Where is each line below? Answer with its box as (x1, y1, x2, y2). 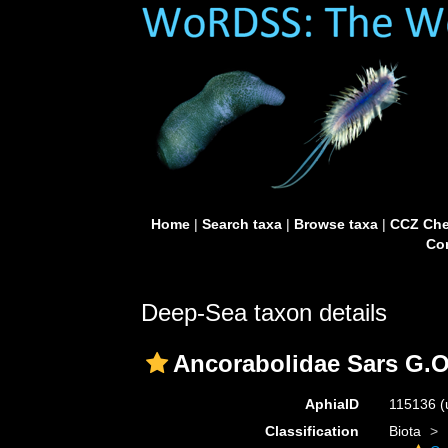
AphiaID (304, 396, 359, 412)
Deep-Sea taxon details (141, 299, 387, 326)
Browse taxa (293, 216, 378, 232)
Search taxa (201, 216, 282, 232)
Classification (264, 423, 359, 439)
